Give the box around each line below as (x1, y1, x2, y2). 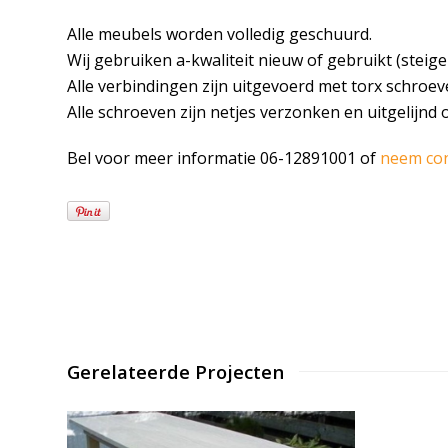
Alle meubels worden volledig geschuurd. (67, 23, 373, 45)
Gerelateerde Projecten (67, 358, 285, 384)
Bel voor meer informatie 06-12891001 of (67, 147, 381, 169)
